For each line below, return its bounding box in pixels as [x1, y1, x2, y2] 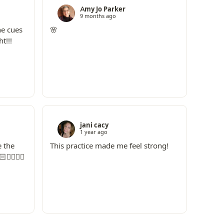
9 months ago [79, 12, 116, 20]
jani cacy [79, 121, 108, 130]
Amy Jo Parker [79, 5, 125, 14]
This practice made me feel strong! [49, 141, 168, 151]
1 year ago [79, 128, 107, 136]
